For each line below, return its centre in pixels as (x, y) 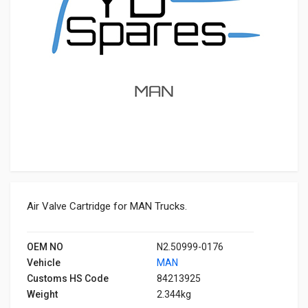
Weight (42, 294)
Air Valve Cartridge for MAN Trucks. (107, 206)
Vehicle (44, 263)
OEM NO (45, 247)
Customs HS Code (68, 278)
